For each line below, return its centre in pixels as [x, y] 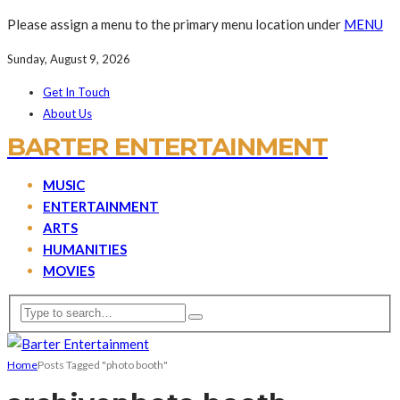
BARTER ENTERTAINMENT [167, 146]
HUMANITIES [85, 249]
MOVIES [69, 271]
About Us [67, 113]
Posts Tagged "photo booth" [103, 364]
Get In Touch [76, 92]
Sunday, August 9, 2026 [69, 59]
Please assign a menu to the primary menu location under [175, 24]
